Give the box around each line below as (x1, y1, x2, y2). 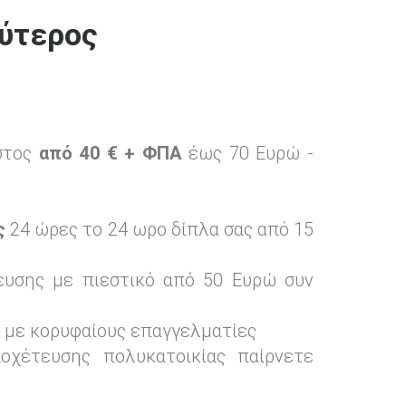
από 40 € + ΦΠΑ (39, 142, 181, 165)
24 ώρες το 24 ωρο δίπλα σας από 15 (5, 218, 314, 241)
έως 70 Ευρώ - (181, 142, 314, 165)
